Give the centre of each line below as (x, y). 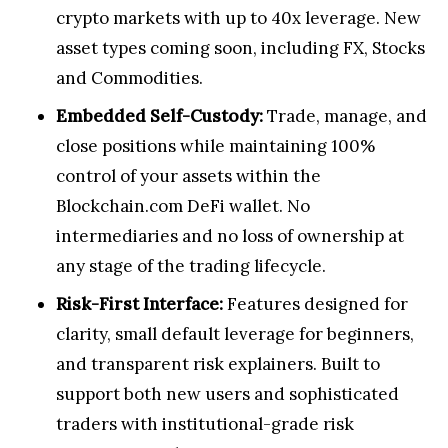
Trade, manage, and (345, 115)
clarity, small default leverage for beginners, (235, 333)
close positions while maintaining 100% (215, 145)
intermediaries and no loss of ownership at (230, 235)
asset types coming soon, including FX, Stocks (240, 47)
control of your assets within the (188, 175)
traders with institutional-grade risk (205, 423)
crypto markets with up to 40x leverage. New (238, 17)
